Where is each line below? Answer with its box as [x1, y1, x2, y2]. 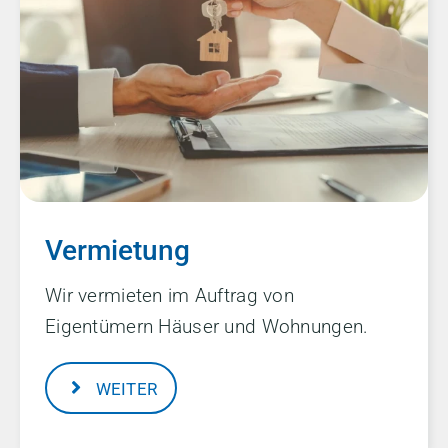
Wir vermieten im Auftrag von [45, 284, 294, 308]
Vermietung [45, 234, 190, 268]
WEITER [95, 378, 158, 399]
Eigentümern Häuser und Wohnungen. [45, 315, 369, 339]
